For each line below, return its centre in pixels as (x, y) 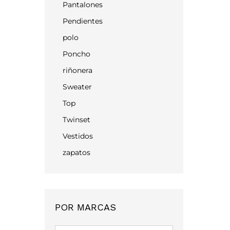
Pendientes (83, 21)
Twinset (76, 120)
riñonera (78, 70)
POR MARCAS (85, 207)
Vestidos (78, 136)
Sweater (77, 87)
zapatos (76, 152)
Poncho (76, 54)
